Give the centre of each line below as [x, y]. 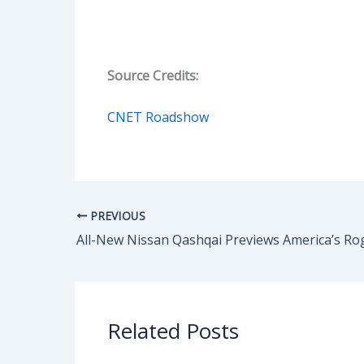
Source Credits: [153, 75]
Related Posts [173, 330]
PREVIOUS [117, 215]
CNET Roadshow [158, 117]
